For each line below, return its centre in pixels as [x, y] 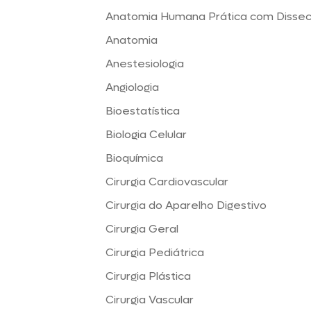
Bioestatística [143, 111]
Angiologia [132, 87]
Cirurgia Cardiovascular [167, 182]
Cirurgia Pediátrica [155, 252]
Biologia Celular [146, 134]
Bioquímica [134, 158]
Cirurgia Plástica [148, 276]
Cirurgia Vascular [150, 300]
